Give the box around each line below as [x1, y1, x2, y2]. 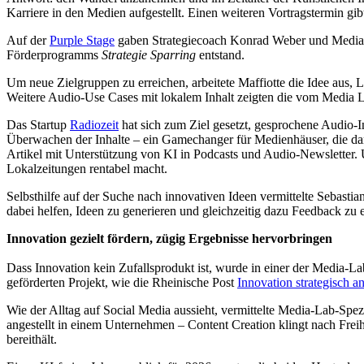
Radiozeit [70, 118, 119, 132]
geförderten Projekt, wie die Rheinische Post [6, 275, 237, 290]
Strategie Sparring [102, 48, 196, 63]
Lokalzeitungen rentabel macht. [6, 162, 167, 176]
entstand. [196, 48, 248, 63]
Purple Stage [50, 33, 115, 48]
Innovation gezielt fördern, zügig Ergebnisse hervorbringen [6, 232, 332, 246]
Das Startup [6, 118, 70, 132]
